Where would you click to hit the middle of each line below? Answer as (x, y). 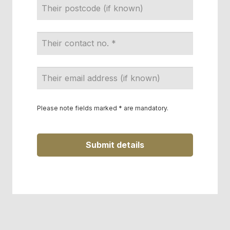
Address (52, 53)
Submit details (115, 145)
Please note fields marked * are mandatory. (103, 108)
